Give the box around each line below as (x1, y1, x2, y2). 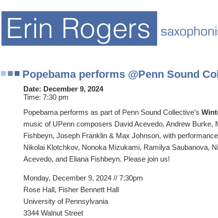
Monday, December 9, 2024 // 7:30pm (23, 174, 143, 182)
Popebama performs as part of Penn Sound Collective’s (23, 108, 201, 116)
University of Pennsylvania (23, 197, 108, 205)
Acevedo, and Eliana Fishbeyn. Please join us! (23, 155, 170, 163)
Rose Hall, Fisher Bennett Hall (23, 185, 119, 194)
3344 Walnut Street (23, 209, 83, 217)
